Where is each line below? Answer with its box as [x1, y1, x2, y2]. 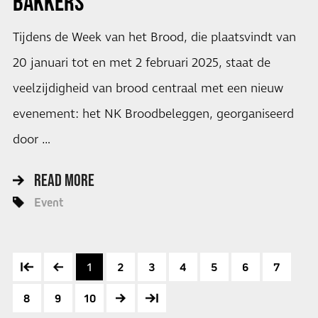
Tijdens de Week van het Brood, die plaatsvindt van [12, 29, 296, 47]
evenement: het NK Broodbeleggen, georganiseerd [12, 106, 294, 124]
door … [12, 131, 50, 149]
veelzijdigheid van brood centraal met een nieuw [12, 80, 283, 98]
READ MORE [33, 170, 94, 190]
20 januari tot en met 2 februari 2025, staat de [12, 55, 270, 72]
